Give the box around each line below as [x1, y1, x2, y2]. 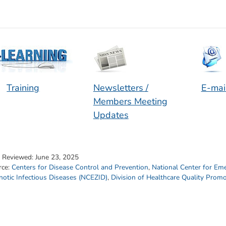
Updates [93, 109, 129, 122]
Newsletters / [93, 82, 148, 94]
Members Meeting [93, 95, 167, 108]
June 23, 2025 [35, 152, 79, 162]
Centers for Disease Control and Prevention [12, 162, 148, 172]
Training [7, 82, 40, 94]
